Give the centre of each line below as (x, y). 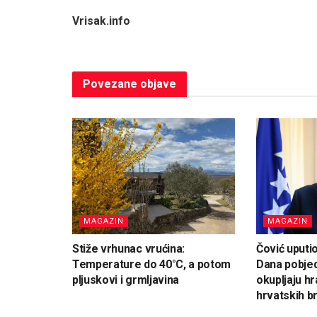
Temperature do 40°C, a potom (152, 265)
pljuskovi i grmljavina (126, 280)
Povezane (110, 83)
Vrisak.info (101, 21)
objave (157, 83)
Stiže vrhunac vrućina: (128, 249)
